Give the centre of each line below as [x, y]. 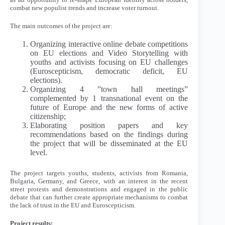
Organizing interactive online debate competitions [109, 44]
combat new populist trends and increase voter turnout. [84, 8]
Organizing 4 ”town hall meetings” [109, 89]
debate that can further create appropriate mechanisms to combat [99, 197]
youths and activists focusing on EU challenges [109, 62]
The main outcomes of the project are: [61, 26]
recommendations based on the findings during [109, 135]
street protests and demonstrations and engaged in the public [99, 189]
